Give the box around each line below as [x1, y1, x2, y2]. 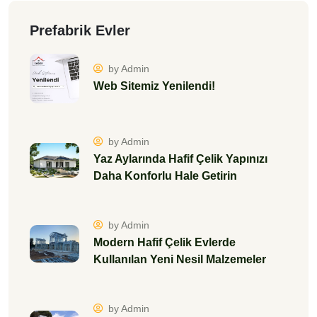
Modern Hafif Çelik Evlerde [93, 236, 236, 248]
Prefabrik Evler [30, 23, 130, 38]
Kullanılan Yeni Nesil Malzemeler [93, 253, 266, 265]
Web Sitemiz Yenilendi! [93, 79, 215, 92]
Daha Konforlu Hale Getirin [93, 170, 237, 182]
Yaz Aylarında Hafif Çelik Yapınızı [93, 153, 267, 165]
